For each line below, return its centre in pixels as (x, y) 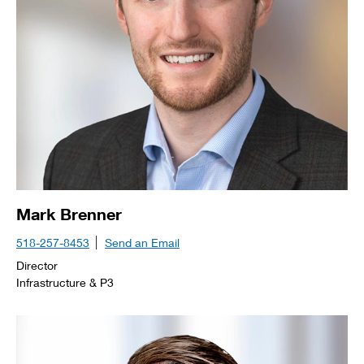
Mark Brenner (69, 214)
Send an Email (142, 243)
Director (37, 265)
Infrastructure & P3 (65, 282)
